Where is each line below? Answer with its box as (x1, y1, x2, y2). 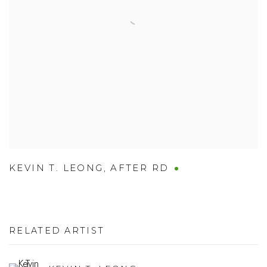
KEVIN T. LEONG (9, 162, 104, 173)
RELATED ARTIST (9, 225, 105, 236)
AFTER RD (110, 162, 169, 173)
